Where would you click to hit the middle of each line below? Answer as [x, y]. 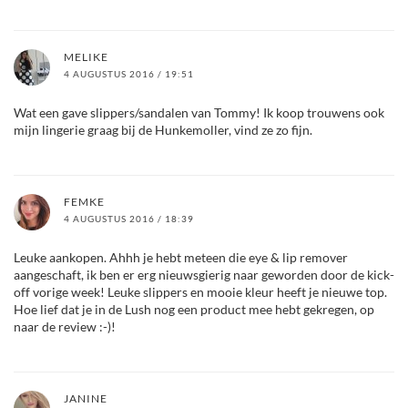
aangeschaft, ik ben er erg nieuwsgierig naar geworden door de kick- [204, 274]
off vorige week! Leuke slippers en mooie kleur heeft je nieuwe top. [200, 291]
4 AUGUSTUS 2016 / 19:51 [129, 73]
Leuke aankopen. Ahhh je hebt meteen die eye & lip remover [181, 257]
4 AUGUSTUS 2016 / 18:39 [129, 218]
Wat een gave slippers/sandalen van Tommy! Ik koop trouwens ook [199, 112]
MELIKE [86, 56]
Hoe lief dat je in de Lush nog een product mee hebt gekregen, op [194, 309]
